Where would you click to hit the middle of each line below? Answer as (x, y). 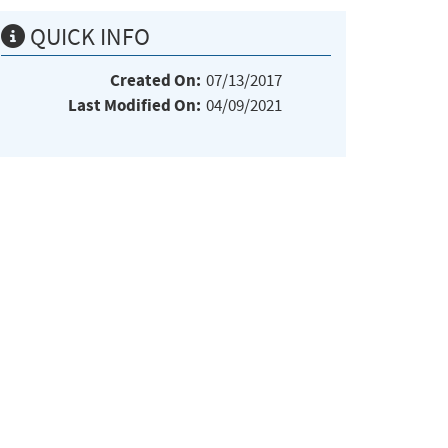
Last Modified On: (134, 105)
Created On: (155, 80)
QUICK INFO (87, 36)
